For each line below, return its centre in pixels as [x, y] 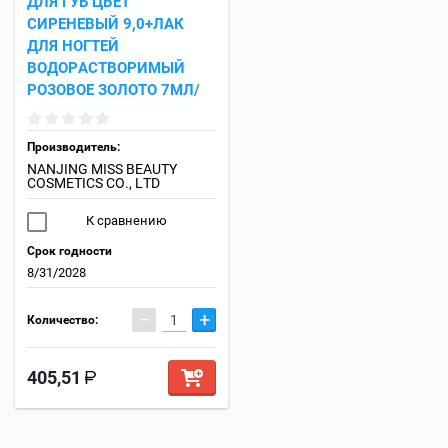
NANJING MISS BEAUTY [102, 169]
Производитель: [73, 147]
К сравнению [125, 221]
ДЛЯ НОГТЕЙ [73, 46]
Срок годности [69, 251]
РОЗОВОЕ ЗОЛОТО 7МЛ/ [113, 90]
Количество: [62, 320]
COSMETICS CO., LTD [93, 183]
